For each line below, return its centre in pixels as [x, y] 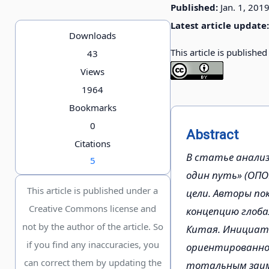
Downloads [93, 36]
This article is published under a [93, 191]
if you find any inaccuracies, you [92, 245]
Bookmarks [92, 108]
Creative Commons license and [93, 209]
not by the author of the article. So [92, 227]
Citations [93, 144]
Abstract [212, 134]
